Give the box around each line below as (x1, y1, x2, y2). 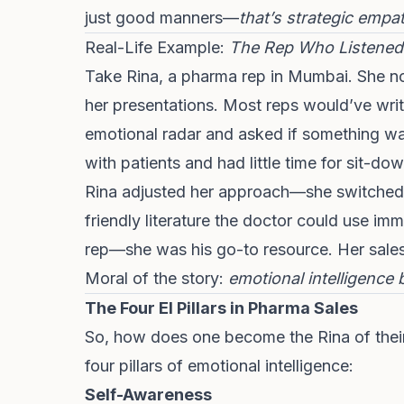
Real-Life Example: (85, 38, 225, 57)
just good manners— (85, 8, 239, 27)
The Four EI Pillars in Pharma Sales (85, 298, 358, 317)
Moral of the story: (85, 269, 228, 288)
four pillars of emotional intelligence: (85, 356, 353, 375)
